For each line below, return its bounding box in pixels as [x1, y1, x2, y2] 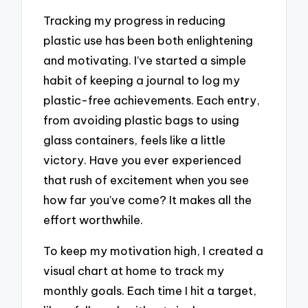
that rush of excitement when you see [43, 173, 250, 188]
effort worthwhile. [43, 212, 144, 228]
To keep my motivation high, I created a [43, 243, 264, 258]
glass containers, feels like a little [43, 133, 226, 148]
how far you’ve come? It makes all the [43, 192, 252, 208]
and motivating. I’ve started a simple [43, 53, 247, 68]
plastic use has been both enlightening [43, 33, 254, 48]
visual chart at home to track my [43, 263, 225, 278]
